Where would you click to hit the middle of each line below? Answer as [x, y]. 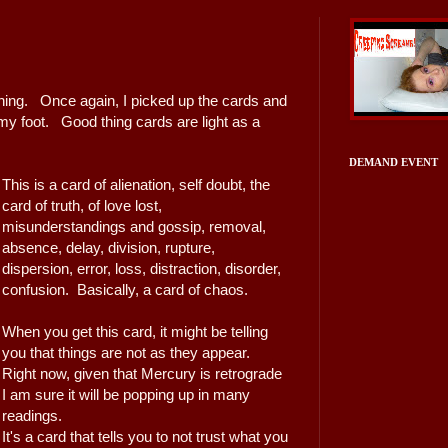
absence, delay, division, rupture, [109, 248]
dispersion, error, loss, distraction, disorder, [142, 269]
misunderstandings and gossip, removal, [134, 227]
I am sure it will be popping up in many [126, 395]
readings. [34, 416]
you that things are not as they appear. [128, 353]
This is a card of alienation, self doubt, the [136, 185]
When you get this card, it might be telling [135, 332]
